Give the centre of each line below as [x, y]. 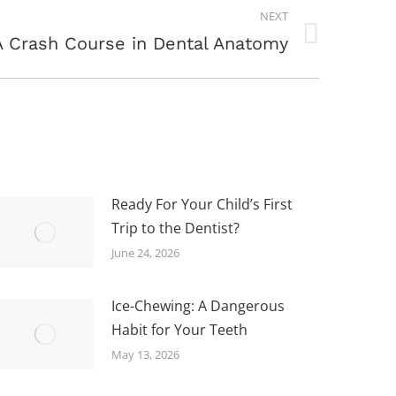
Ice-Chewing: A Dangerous [198, 305]
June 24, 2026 [146, 252]
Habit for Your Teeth [180, 329]
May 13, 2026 [146, 354]
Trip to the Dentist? [176, 228]
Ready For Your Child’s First [202, 204]
